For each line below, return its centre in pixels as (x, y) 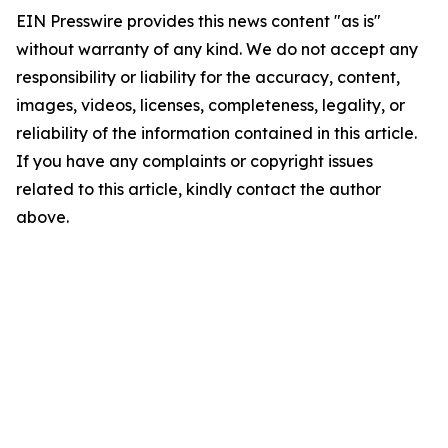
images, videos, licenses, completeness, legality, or (210, 105)
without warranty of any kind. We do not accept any (217, 49)
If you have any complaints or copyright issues (194, 161)
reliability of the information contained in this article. (216, 133)
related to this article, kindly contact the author (198, 189)
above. (42, 217)
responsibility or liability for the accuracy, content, (208, 77)
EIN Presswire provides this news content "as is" (198, 21)
